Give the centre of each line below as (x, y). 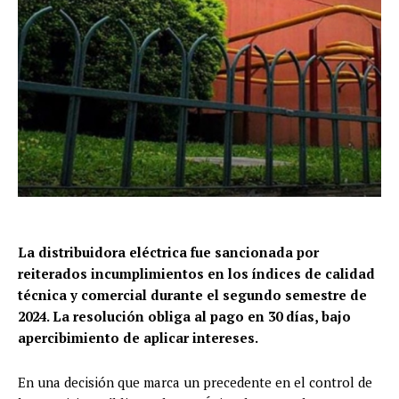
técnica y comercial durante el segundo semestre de (192, 295)
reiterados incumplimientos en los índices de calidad (196, 274)
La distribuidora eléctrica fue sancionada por (168, 252)
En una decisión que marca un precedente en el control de (195, 383)
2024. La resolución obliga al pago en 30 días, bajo (184, 317)
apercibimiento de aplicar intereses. (138, 338)
